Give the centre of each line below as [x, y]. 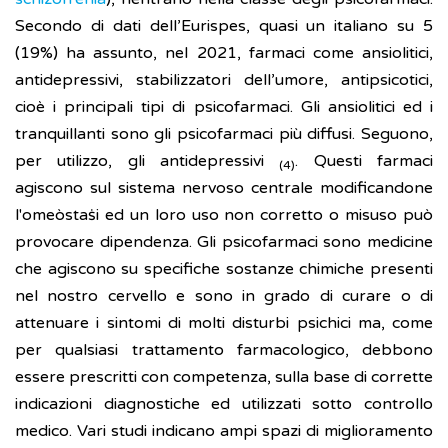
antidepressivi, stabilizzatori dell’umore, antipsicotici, [224, 80]
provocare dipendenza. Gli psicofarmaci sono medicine [224, 242]
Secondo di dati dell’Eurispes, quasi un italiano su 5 [224, 26]
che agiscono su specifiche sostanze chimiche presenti [224, 269]
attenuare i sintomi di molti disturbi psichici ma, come [224, 323]
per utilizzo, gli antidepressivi [147, 161]
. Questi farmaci [364, 161]
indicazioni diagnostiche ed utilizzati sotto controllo [224, 404]
